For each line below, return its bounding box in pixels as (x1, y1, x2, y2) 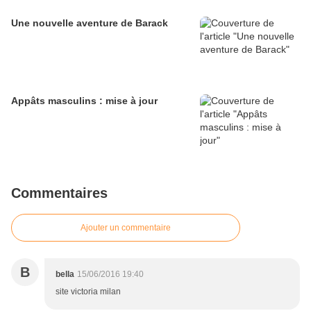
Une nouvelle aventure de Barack (11, 17, 168, 29)
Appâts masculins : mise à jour (11, 95, 158, 107)
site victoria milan (56, 287, 121, 297)
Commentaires (11, 185, 108, 201)
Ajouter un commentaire (81, 223, 171, 233)
